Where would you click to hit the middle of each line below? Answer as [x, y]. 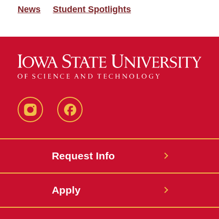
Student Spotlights [92, 9]
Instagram [50, 117]
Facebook [89, 117]
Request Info [83, 156]
